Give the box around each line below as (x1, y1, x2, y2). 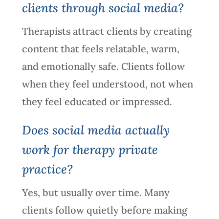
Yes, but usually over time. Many (22, 186, 170, 198)
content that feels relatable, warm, (22, 42, 179, 55)
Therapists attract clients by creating (22, 24, 192, 37)
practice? (22, 161, 73, 177)
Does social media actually (22, 122, 170, 138)
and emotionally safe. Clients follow (22, 60, 185, 72)
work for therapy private (22, 141, 158, 157)
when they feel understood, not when (22, 77, 193, 90)
